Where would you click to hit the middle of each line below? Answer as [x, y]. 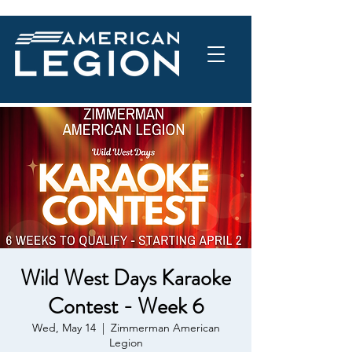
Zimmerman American [165, 328]
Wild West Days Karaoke [126, 278]
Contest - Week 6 [126, 306]
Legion [126, 343]
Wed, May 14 [64, 328]
